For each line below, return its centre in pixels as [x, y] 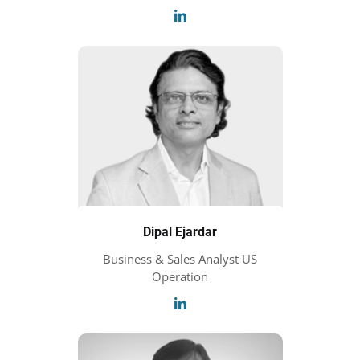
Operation [180, 276]
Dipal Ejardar [180, 232]
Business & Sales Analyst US [180, 259]
